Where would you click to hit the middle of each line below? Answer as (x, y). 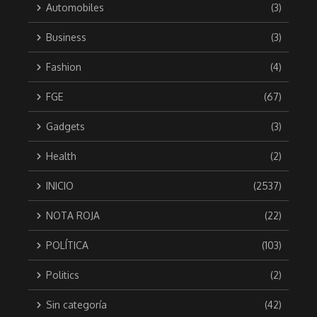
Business (66, 38)
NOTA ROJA (73, 216)
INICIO (60, 186)
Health (61, 156)
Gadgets (65, 127)
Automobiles (75, 8)
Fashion (64, 67)
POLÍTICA (67, 246)
